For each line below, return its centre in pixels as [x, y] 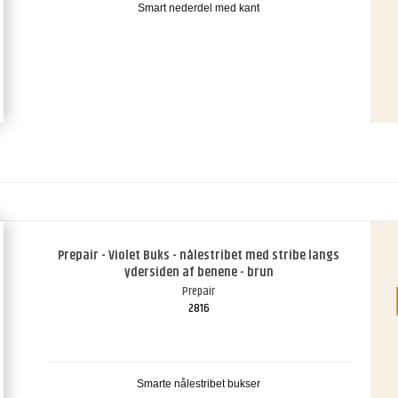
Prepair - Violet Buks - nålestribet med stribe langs [199, 256]
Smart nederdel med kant [199, 8]
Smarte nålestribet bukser [199, 384]
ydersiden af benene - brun [199, 273]
